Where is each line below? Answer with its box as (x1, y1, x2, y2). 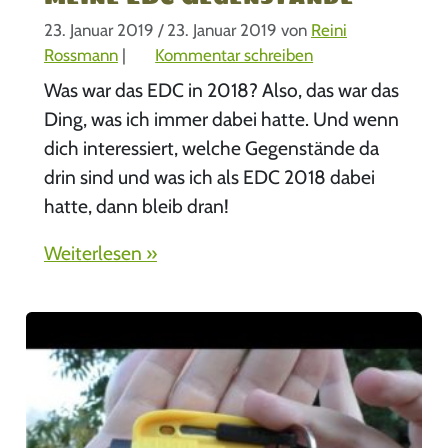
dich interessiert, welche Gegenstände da (43, 136, 379, 161)
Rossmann (43, 44, 118, 65)
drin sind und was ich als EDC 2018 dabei (43, 165, 375, 190)
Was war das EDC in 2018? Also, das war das (43, 78, 399, 103)
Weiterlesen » (43, 241, 157, 265)
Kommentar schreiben (155, 44, 314, 65)
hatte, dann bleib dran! (43, 194, 233, 219)
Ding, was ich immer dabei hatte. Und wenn (43, 107, 399, 132)
